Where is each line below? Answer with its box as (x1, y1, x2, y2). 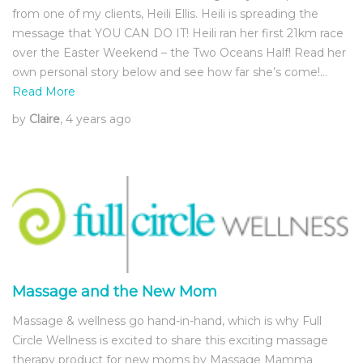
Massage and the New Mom (12, 283, 217, 301)
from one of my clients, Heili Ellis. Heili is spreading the (12, 6, 318, 22)
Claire (29, 112, 60, 127)
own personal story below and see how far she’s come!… (12, 65, 327, 80)
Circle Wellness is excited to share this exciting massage (12, 333, 328, 348)
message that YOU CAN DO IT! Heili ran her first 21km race (12, 26, 344, 41)
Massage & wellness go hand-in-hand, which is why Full (12, 314, 322, 329)
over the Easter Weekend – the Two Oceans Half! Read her (12, 45, 346, 61)
